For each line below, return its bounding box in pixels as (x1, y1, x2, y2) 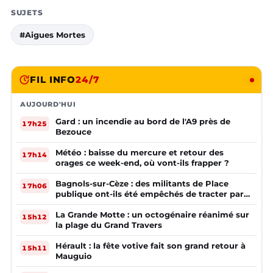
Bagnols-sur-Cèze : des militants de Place (55, 179, 229, 189)
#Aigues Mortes (19, 30, 85, 40)
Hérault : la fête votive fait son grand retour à (55, 241, 246, 251)
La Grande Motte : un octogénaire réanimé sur (55, 210, 249, 220)
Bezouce (55, 127, 91, 137)
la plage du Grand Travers (55, 220, 162, 230)
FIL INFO (30, 74, 76, 86)
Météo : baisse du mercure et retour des (55, 147, 224, 158)
